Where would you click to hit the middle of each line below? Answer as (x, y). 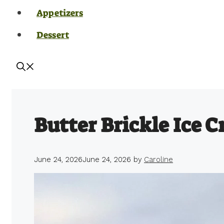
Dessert (53, 35)
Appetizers (60, 13)
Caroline (158, 160)
